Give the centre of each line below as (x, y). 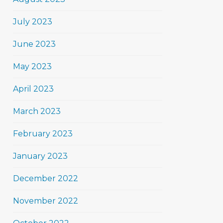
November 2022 (46, 201)
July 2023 (33, 22)
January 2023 (40, 156)
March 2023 (37, 111)
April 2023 (33, 89)
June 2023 (34, 44)
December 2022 (46, 178)
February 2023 (43, 134)
